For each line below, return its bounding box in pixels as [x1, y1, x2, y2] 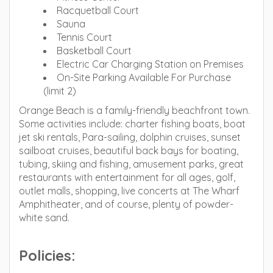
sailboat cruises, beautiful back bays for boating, [19, 144, 238, 157]
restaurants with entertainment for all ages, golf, [19, 171, 235, 183]
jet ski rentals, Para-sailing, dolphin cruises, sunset [19, 131, 241, 143]
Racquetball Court [57, 4, 139, 16]
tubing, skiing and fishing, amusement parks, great [19, 158, 244, 170]
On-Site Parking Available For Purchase [57, 71, 231, 83]
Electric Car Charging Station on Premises [57, 58, 244, 70]
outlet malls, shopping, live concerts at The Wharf [19, 185, 239, 197]
